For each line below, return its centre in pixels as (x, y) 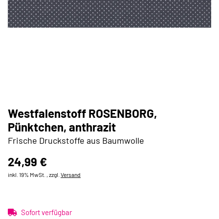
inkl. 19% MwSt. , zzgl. (34, 175)
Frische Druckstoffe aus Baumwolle (76, 140)
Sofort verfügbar (46, 212)
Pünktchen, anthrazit (62, 127)
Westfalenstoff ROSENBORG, (82, 113)
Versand (71, 175)
